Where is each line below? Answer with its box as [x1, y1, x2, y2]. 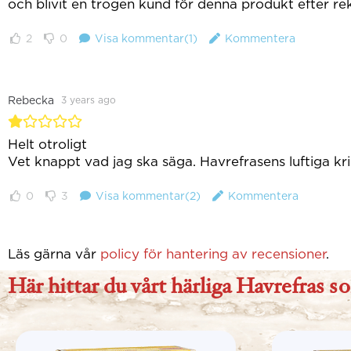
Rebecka [8, 94, 57, 107]
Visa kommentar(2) [96, 190, 201, 202]
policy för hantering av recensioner [100, 246, 326, 262]
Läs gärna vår [8, 246, 100, 262]
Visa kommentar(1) [95, 32, 197, 45]
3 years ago [61, 94, 116, 106]
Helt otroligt [8, 136, 87, 152]
